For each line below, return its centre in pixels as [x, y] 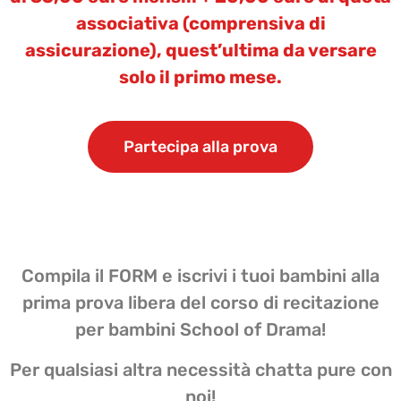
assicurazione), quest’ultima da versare [200, 50]
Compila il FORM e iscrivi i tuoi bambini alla [200, 276]
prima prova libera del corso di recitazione [200, 303]
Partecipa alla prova [200, 147]
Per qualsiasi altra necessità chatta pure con [200, 369]
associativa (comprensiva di [200, 23]
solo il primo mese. [200, 77]
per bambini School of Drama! [200, 330]
